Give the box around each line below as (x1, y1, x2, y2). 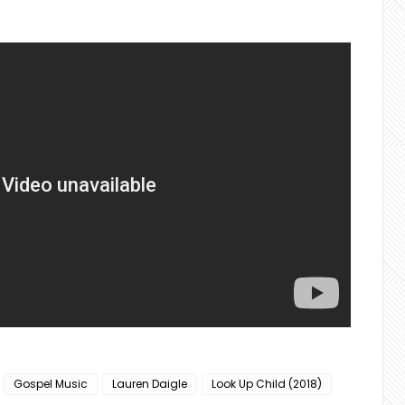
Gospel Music (14, 376, 88, 391)
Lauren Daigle (112, 376, 187, 391)
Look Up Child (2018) (212, 376, 322, 391)
